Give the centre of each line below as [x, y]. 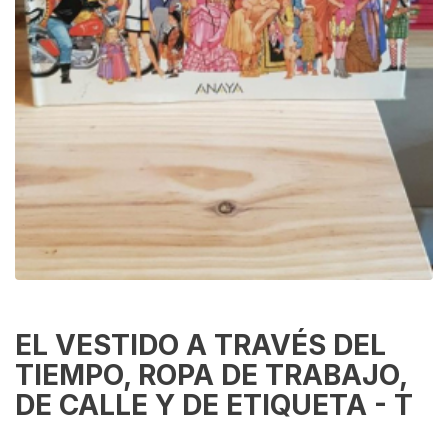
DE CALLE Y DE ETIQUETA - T [214, 405]
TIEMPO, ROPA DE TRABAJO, [211, 375]
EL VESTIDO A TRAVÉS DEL [200, 345]
